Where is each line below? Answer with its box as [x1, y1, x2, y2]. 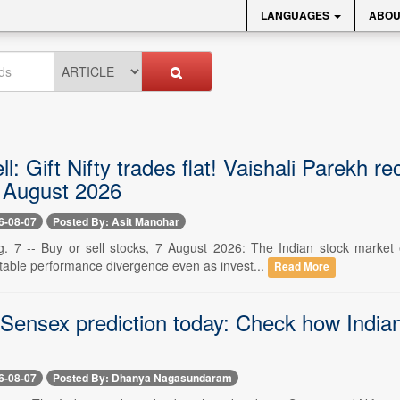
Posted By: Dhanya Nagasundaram [52, 369, 232, 386]
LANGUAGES [261, 7, 332, 23]
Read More [273, 259, 329, 275]
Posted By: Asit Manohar [52, 213, 179, 230]
